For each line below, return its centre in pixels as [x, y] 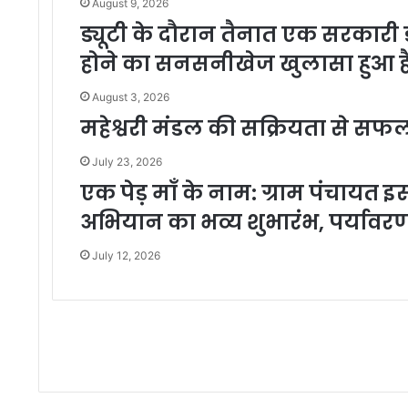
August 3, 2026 [131, 97]
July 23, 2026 [127, 162]
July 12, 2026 [126, 256]
